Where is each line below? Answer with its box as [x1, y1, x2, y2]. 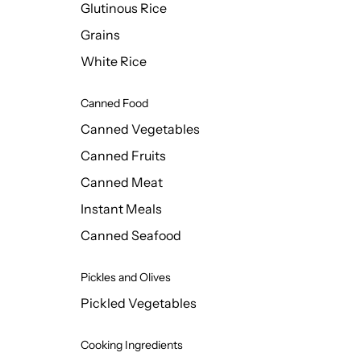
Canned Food [81, 96, 148, 110]
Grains [81, 27, 120, 43]
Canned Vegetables [81, 121, 200, 137]
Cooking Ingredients [81, 338, 183, 352]
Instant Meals [81, 201, 162, 217]
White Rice [81, 53, 147, 69]
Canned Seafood [81, 227, 181, 243]
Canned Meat [81, 174, 163, 190]
